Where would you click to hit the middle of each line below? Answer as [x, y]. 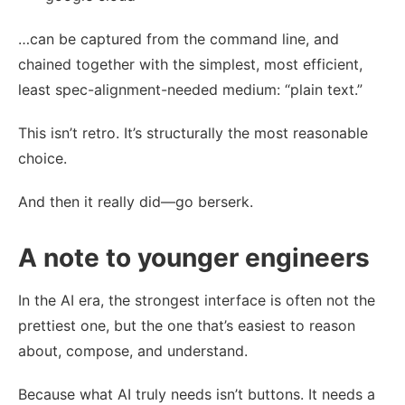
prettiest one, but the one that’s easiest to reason [187, 325]
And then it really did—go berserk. [136, 201]
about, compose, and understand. [133, 350]
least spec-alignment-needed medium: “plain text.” [190, 89]
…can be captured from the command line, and [179, 38]
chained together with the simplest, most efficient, [190, 64]
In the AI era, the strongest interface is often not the [197, 300]
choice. [42, 158]
